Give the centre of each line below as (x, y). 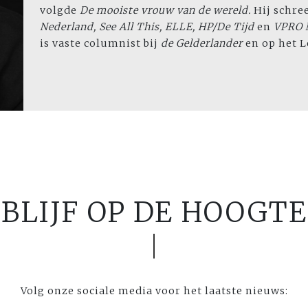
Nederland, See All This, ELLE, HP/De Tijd (148, 27)
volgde (58, 10)
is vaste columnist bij (100, 43)
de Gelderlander (202, 43)
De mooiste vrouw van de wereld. (164, 10)
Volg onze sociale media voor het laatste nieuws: (154, 291)
